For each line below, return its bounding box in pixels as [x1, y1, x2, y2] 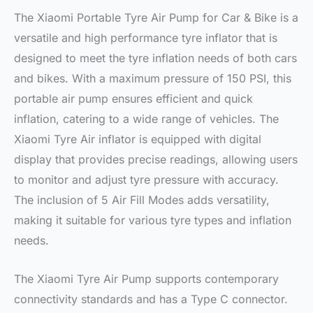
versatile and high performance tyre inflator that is [14, 31, 277, 45]
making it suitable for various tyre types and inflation [14, 213, 291, 228]
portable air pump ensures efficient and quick [14, 92, 253, 106]
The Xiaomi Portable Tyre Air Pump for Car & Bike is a [14, 10, 298, 25]
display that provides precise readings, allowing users [14, 152, 298, 167]
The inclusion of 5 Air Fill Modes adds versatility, [14, 193, 270, 208]
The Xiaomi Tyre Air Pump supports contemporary [14, 272, 279, 286]
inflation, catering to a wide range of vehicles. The [14, 112, 279, 126]
